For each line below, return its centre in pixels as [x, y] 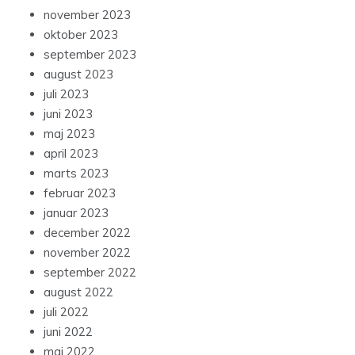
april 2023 [71, 154]
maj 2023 [69, 134]
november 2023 [87, 15]
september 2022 [90, 273]
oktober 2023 [81, 35]
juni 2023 [68, 114]
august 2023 [78, 74]
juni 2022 [68, 332]
